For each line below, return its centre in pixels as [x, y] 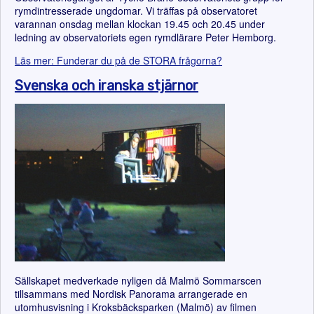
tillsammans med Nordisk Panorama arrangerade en [131, 294]
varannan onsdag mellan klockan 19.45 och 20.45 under [140, 24]
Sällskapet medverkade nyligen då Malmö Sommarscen [138, 280]
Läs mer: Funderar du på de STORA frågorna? [118, 60]
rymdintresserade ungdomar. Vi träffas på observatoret [136, 11]
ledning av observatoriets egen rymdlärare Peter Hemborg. [145, 37]
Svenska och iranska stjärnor [107, 86]
